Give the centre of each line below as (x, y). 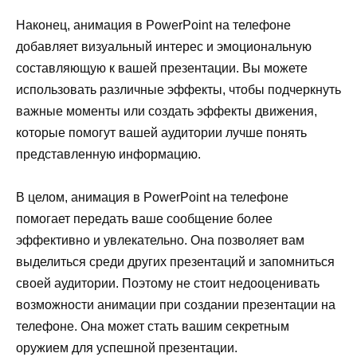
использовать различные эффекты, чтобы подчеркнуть (178, 89)
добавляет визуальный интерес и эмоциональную (164, 46)
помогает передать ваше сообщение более (144, 219)
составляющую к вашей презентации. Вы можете (162, 68)
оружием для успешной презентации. (127, 348)
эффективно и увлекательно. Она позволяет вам (160, 241)
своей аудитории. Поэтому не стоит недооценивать (168, 284)
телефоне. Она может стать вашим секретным (153, 327)
